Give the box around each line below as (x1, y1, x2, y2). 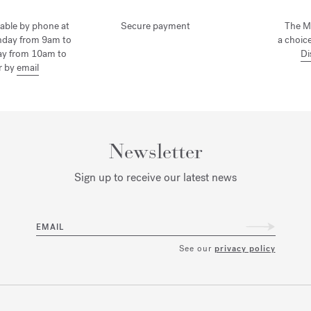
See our (178, 243, 215, 255)
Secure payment (120, 19, 190, 33)
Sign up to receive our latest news (74, 170, 237, 185)
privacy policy (214, 243, 276, 255)
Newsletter (108, 139, 203, 165)
